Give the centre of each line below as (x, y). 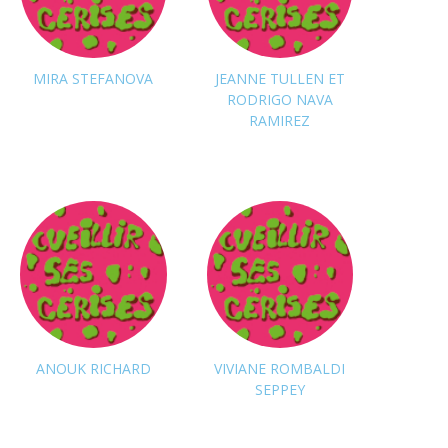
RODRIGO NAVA (279, 100)
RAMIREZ (280, 121)
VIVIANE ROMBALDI (280, 368)
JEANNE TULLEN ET (279, 79)
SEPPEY (279, 389)
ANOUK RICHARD (93, 368)
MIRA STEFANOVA (93, 79)
